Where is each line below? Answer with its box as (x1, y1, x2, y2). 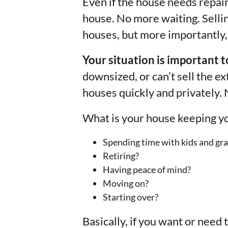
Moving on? (103, 178, 149, 189)
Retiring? (103, 150, 139, 161)
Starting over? (103, 191, 158, 203)
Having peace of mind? (103, 164, 191, 175)
